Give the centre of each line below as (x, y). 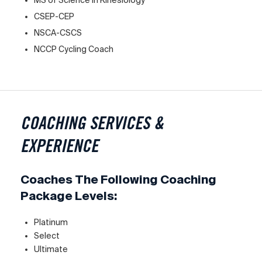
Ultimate (51, 249)
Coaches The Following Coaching (118, 180)
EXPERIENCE (59, 148)
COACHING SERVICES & (92, 125)
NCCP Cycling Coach (74, 49)
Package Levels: (69, 196)
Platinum (51, 223)
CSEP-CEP (54, 16)
